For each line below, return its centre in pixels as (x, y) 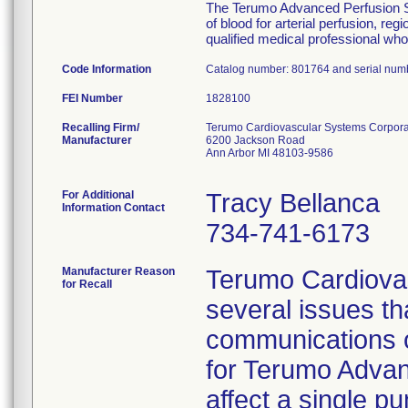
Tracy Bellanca (293, 203)
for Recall (87, 284)
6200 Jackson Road (255, 140)
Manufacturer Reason (118, 271)
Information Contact (113, 208)
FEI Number (92, 98)
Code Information (107, 69)
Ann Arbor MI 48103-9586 (270, 153)
